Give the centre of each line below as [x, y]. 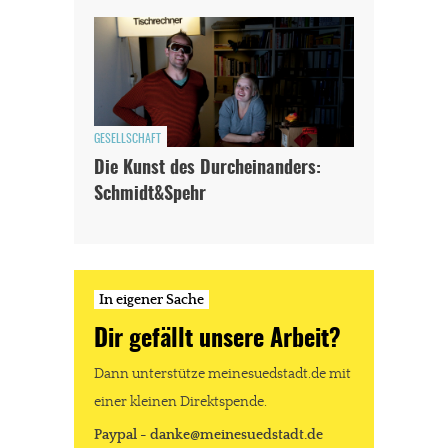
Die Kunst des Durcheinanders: [207, 169]
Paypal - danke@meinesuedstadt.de [208, 434]
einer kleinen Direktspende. [180, 401]
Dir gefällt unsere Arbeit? [217, 340]
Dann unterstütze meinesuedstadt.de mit [222, 373]
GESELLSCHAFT [127, 139]
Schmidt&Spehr [150, 195]
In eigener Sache [151, 300]
